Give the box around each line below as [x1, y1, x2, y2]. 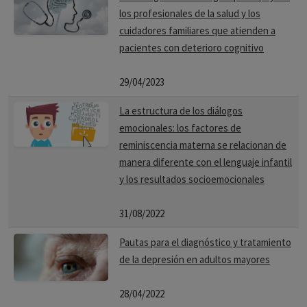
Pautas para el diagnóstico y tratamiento [119, 236, 291, 249]
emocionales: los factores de [119, 121, 241, 134]
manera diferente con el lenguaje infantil [119, 156, 292, 169]
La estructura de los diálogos [119, 104, 243, 117]
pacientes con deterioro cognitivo [119, 41, 264, 54]
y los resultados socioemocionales [119, 173, 265, 186]
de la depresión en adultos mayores [119, 253, 270, 266]
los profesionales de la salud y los [119, 7, 260, 20]
